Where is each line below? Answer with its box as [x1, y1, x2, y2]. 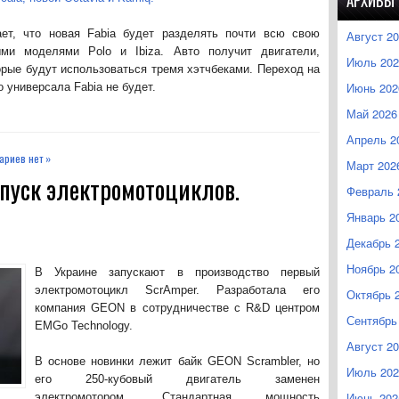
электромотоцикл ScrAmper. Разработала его [35, 282, 320, 297]
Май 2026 [346, 105, 397, 122]
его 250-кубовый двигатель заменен [35, 371, 320, 386]
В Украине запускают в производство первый [35, 265, 320, 279]
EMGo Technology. [35, 318, 133, 332]
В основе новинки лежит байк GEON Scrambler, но [35, 354, 320, 368]
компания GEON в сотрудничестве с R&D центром [35, 300, 320, 314]
